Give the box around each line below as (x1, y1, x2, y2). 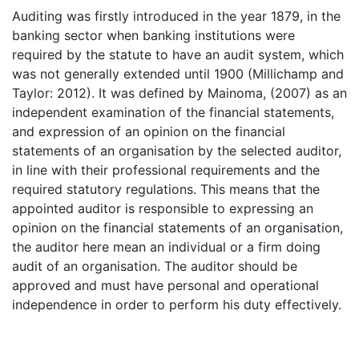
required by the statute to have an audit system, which (12, 46, 344, 63)
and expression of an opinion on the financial (12, 123, 285, 139)
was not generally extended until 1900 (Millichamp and (12, 66, 344, 82)
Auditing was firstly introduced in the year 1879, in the (12, 8, 341, 24)
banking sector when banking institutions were (12, 27, 295, 43)
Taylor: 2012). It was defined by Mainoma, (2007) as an (12, 85, 347, 101)
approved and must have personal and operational (12, 277, 319, 293)
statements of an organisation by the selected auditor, (12, 143, 341, 159)
